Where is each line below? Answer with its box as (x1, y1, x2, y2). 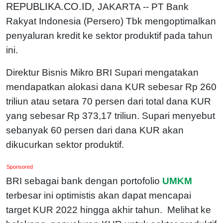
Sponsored (6, 163, 33, 170)
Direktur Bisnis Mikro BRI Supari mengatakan (6, 67, 199, 78)
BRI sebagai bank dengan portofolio (6, 175, 160, 186)
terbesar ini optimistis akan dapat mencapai (6, 190, 191, 201)
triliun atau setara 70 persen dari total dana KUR (6, 96, 211, 107)
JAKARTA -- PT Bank (98, 1, 189, 12)
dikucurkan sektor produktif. (6, 139, 126, 150)
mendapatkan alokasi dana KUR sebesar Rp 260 (6, 81, 217, 92)
